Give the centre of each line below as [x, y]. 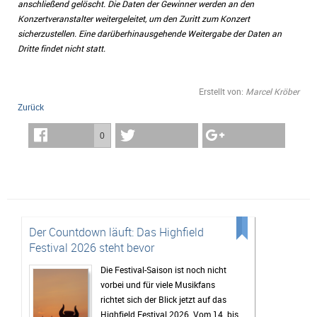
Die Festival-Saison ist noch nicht [163, 270]
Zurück [31, 107]
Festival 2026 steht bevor [92, 248]
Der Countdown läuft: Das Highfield [116, 232]
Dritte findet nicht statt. [62, 48]
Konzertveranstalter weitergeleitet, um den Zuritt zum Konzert [134, 18]
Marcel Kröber [272, 91]
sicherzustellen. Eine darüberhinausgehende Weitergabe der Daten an [150, 33]
